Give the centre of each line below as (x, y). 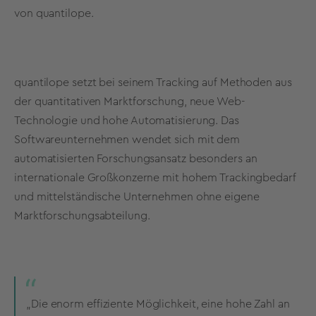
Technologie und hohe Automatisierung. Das (127, 121)
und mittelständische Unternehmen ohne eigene (137, 197)
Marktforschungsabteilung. (82, 216)
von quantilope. (54, 13)
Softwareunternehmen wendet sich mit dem (127, 140)
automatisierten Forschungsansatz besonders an (136, 159)
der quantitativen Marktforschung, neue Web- (129, 102)
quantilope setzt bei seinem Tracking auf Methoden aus (153, 83)
